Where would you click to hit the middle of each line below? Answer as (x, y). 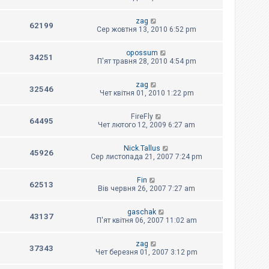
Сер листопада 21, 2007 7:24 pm (147, 156)
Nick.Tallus (142, 148)
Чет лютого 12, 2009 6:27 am (147, 125)
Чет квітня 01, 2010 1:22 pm (147, 93)
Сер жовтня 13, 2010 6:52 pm (147, 29)
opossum (142, 53)
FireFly (142, 116)
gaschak (142, 212)
